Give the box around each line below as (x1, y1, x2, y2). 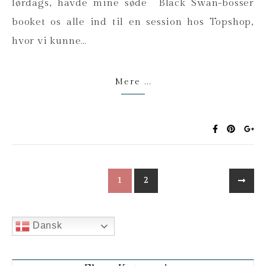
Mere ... (115, 77, 151, 87)
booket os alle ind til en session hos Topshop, (12, 15, 254, 28)
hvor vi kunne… (12, 34, 87, 47)
